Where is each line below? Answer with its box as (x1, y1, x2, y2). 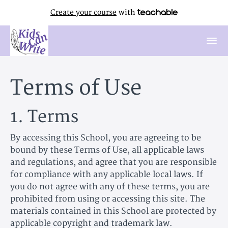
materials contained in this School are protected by (10, 206, 216, 216)
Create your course (50, 8, 117, 17)
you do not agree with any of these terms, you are (10, 181, 210, 192)
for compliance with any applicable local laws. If (10, 169, 203, 180)
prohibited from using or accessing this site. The (10, 193, 205, 204)
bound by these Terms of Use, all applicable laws (10, 145, 204, 155)
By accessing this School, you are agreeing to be (10, 132, 201, 143)
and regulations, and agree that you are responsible (10, 157, 217, 167)
